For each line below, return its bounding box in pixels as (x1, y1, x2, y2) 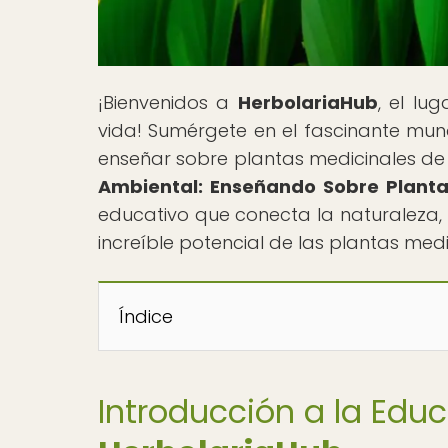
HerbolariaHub (237, 89, 378, 115)
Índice (119, 303, 173, 329)
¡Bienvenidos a (98, 89, 238, 115)
